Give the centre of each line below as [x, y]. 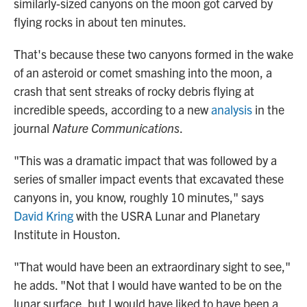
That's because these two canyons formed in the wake [153, 54]
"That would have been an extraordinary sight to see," [152, 266]
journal [33, 128]
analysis [232, 109]
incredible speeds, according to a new [112, 109]
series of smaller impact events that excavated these [149, 179]
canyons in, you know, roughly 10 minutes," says [139, 197]
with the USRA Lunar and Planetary [167, 216]
